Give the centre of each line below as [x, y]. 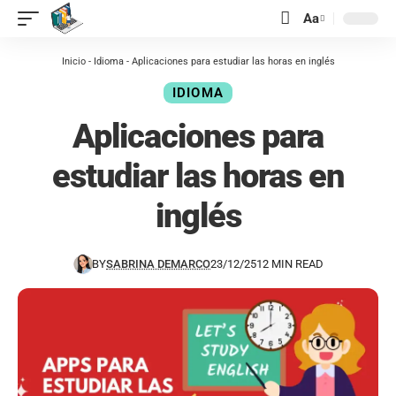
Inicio [73, 61]
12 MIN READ [290, 264]
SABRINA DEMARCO [159, 264]
